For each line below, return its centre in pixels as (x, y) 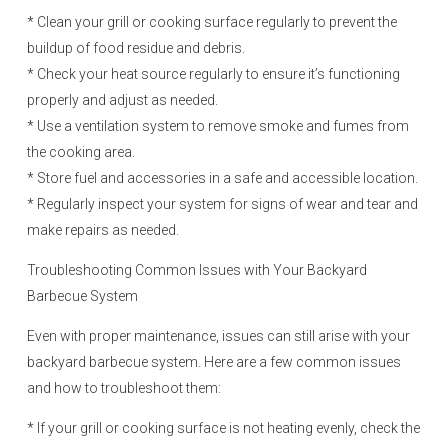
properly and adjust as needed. (122, 100)
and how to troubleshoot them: (124, 388)
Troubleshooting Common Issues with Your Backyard (197, 270)
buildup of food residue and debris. (136, 48)
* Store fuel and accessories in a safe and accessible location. (222, 178)
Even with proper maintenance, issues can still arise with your (218, 336)
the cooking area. (81, 152)
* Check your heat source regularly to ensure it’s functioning (213, 74)
